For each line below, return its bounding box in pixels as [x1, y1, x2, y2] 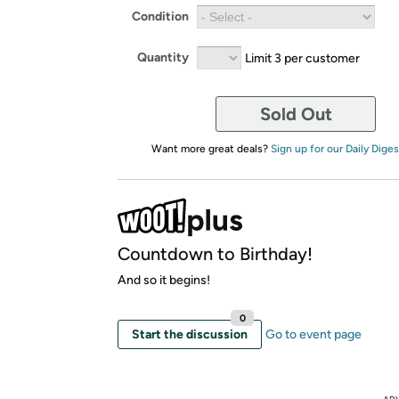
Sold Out [259, 102, 332, 125]
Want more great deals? [151, 142, 271, 155]
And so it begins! [118, 272, 210, 288]
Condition [132, 9, 189, 24]
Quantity [137, 50, 189, 65]
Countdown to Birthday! [118, 242, 313, 265]
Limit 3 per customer [245, 50, 360, 65]
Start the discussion [132, 326, 248, 342]
